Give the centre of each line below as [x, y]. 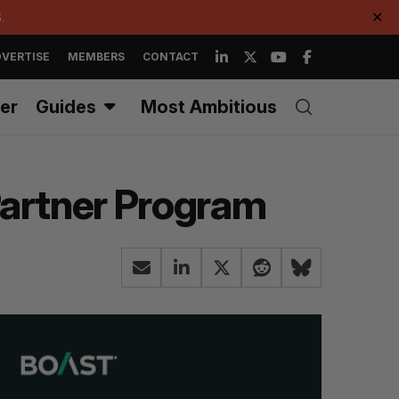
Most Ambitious [209, 107]
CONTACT [171, 57]
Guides [66, 107]
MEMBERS [96, 57]
